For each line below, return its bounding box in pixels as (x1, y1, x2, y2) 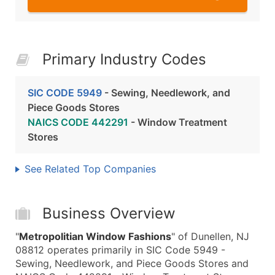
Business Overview (42, 204, 176, 222)
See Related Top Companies (25, 163, 156, 175)
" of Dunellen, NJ (171, 230, 249, 242)
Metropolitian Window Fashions (19, 230, 171, 242)
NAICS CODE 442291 (28, 116, 128, 128)
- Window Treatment (128, 116, 227, 128)
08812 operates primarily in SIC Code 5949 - (15, 244, 225, 256)
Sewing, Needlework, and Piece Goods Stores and (15, 257, 249, 269)
